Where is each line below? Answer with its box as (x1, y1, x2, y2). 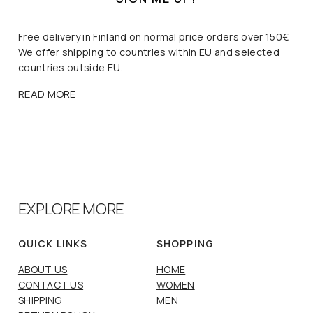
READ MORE (17, 86, 76, 101)
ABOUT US (17, 262, 68, 276)
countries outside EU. (17, 60, 123, 74)
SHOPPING (156, 236, 214, 250)
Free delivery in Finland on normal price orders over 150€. (17, 29, 291, 43)
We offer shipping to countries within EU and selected (17, 45, 279, 59)
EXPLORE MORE (17, 198, 124, 219)
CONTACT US (17, 277, 84, 291)
